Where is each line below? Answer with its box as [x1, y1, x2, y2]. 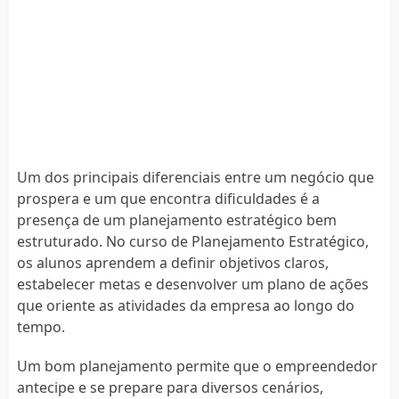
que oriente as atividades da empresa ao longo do [16, 295, 354, 315]
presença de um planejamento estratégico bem [16, 209, 337, 230]
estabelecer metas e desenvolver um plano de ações [16, 273, 369, 294]
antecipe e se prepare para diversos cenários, [16, 377, 323, 397]
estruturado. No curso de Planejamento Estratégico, [16, 231, 369, 251]
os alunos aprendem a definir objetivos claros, [16, 252, 329, 273]
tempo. [16, 316, 65, 337]
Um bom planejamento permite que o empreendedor [16, 355, 378, 376]
